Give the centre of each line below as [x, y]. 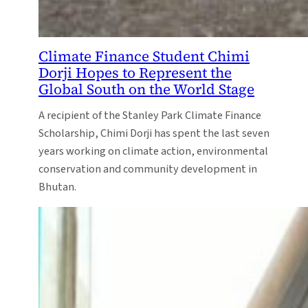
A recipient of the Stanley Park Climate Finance [150, 115]
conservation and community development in [148, 169]
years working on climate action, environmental [153, 151]
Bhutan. [57, 187]
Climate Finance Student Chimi [144, 56]
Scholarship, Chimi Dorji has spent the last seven [154, 133]
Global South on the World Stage [146, 89]
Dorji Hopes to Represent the [135, 72]
